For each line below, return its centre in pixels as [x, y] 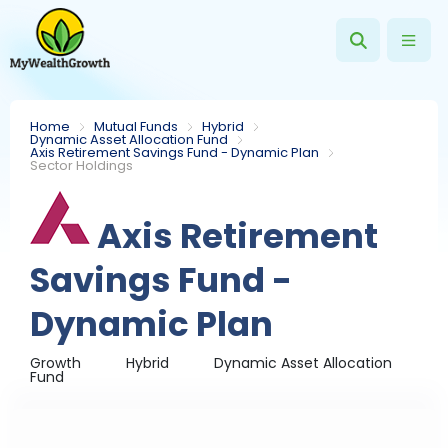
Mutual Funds [136, 126]
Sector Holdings [82, 165]
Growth [56, 363]
